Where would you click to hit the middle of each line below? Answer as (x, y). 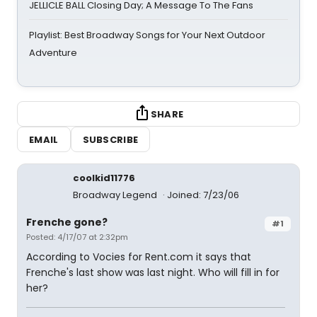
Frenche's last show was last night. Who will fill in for (153, 272)
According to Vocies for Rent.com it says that (139, 257)
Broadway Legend (116, 195)
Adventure (53, 53)
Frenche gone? (67, 222)
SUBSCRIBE (110, 139)
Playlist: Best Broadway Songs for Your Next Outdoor (147, 35)
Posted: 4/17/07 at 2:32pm (77, 237)
